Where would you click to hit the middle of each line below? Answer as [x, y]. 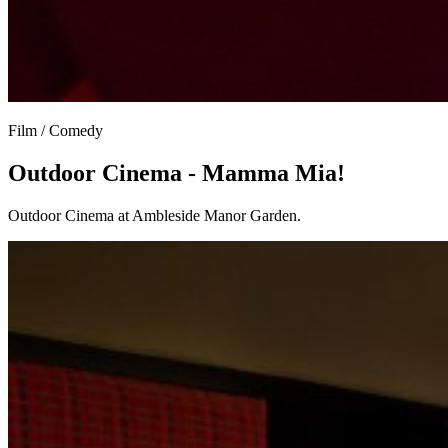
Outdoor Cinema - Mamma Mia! [176, 173]
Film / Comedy [55, 131]
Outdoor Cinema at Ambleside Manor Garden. [154, 216]
